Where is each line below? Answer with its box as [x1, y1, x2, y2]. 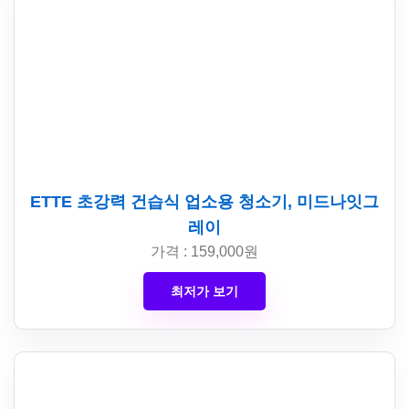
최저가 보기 [171, 284, 238, 299]
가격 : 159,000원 [151, 244, 258, 259]
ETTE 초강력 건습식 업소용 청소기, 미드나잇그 [30, 193, 379, 211]
